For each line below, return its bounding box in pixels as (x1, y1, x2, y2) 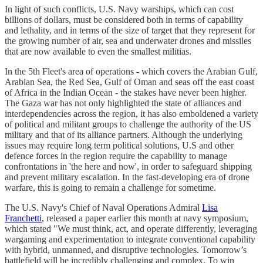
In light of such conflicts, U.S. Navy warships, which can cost (5, 4, 234, 14)
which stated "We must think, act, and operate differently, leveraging (5, 223, 257, 234)
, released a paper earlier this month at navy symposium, (42, 213, 248, 223)
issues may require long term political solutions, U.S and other (5, 140, 234, 150)
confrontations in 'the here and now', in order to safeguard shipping (5, 161, 252, 171)
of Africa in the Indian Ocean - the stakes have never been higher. (5, 87, 247, 97)
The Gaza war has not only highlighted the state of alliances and (5, 97, 241, 108)
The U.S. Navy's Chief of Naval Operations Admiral (5, 202, 202, 213)
